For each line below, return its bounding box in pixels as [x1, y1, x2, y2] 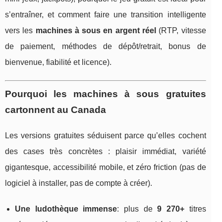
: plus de [117, 204, 158, 213]
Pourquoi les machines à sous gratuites [5, 88, 206, 99]
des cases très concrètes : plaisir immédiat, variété [5, 147, 206, 156]
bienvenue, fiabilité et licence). [5, 57, 111, 66]
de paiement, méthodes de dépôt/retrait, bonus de [5, 42, 206, 51]
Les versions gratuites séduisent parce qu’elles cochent [5, 131, 206, 140]
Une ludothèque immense [15, 204, 117, 213]
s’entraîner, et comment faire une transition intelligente [5, 10, 206, 19]
